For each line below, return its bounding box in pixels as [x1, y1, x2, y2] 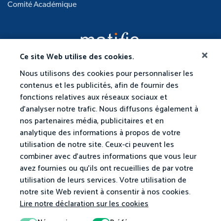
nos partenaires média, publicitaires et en [20, 114, 164, 128]
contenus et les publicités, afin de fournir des [20, 79, 179, 92]
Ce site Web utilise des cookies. [20, 50, 134, 64]
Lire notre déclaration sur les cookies [20, 197, 148, 211]
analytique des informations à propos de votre [20, 126, 181, 140]
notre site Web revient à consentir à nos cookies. [20, 185, 190, 199]
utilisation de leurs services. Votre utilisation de [20, 174, 186, 187]
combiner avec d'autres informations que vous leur [20, 150, 196, 163]
